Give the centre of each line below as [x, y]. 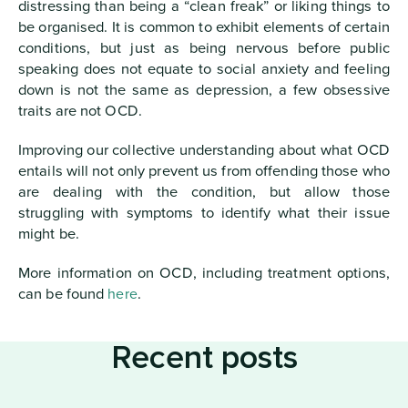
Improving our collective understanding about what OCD [204, 150]
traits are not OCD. [80, 111]
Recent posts [204, 358]
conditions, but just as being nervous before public [204, 48]
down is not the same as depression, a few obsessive [204, 90]
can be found [63, 294]
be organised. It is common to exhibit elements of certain [204, 27]
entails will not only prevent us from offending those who [204, 171]
